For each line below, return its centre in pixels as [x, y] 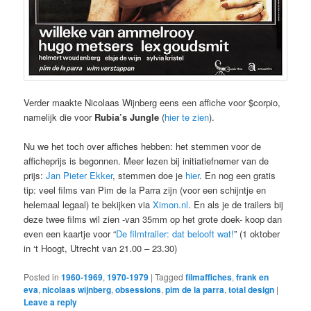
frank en [253, 277]
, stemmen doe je [149, 176]
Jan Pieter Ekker [79, 176]
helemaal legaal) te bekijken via [89, 205]
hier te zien [187, 117]
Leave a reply [51, 302]
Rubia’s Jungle [128, 117]
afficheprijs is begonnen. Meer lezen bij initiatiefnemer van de [146, 161]
